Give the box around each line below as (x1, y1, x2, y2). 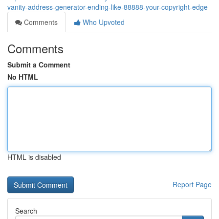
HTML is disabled (7, 152, 61, 162)
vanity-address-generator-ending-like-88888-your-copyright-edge (7, 2, 208, 12)
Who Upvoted (81, 17, 125, 27)
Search (15, 206, 37, 216)
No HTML (7, 72, 38, 82)
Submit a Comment (7, 60, 70, 69)
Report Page (173, 179, 212, 189)
